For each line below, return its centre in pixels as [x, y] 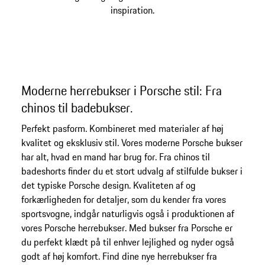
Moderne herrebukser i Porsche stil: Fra [121, 90]
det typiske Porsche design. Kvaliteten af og [108, 185]
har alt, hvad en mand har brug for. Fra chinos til [115, 156]
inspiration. [132, 10]
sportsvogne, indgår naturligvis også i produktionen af [127, 213]
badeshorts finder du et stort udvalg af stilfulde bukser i [132, 171]
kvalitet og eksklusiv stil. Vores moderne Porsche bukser [132, 142]
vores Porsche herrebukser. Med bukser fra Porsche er [127, 227]
